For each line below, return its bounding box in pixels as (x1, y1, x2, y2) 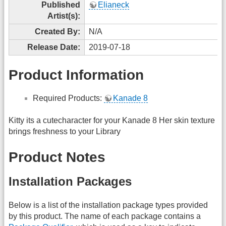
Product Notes (9, 149, 105, 165)
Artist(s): (47, 11, 80, 20)
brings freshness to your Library (9, 127, 121, 136)
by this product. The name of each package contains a (9, 211, 201, 220)
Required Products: (33, 93, 104, 102)
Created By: (35, 27, 80, 36)
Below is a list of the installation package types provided (9, 200, 208, 209)
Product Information (9, 67, 144, 83)
